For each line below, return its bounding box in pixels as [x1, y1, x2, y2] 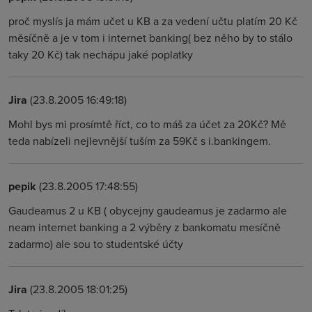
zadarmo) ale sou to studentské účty [8, 236, 183, 251]
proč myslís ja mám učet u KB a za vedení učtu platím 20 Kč [8, 13, 297, 29]
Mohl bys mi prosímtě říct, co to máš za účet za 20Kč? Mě [8, 116, 286, 132]
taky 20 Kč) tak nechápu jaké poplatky [8, 47, 193, 62]
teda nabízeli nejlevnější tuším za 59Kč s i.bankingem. [8, 133, 271, 148]
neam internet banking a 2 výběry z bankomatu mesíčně [8, 219, 281, 235]
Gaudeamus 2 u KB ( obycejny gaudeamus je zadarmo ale [8, 203, 287, 218]
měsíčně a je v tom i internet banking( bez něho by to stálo [8, 30, 292, 45]
